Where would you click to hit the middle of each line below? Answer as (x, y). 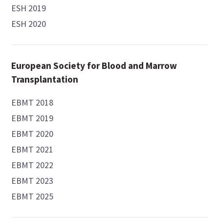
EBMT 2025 (33, 197)
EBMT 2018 (33, 103)
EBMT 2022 (33, 165)
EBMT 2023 (33, 181)
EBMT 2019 (33, 118)
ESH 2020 (29, 24)
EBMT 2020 (33, 134)
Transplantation (45, 79)
